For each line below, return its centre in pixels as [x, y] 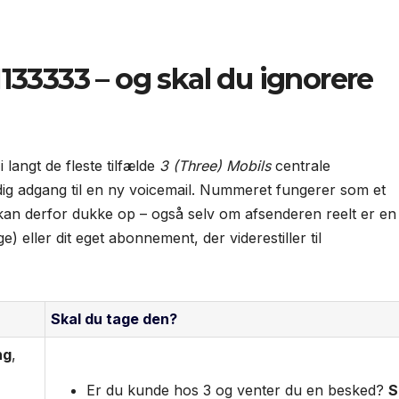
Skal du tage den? [114, 318]
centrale [301, 165]
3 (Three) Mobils [215, 165]
